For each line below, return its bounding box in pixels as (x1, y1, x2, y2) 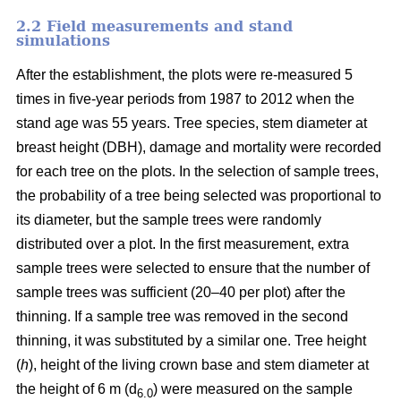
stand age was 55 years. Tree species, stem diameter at (16, 115, 367, 132)
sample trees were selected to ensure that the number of (16, 260, 370, 277)
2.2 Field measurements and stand (16, 18, 293, 36)
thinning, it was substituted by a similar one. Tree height (16, 333, 366, 349)
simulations (16, 32, 110, 50)
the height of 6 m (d (16, 381, 137, 397)
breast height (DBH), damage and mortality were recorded (16, 140, 381, 156)
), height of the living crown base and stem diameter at (29, 357, 369, 373)
